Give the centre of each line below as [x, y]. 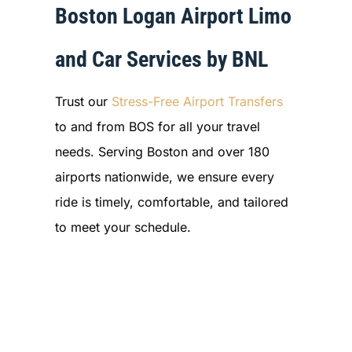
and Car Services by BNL [161, 59]
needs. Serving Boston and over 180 [162, 151]
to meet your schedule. [123, 227]
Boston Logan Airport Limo [173, 16]
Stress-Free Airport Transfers [197, 101]
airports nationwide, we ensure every [164, 176]
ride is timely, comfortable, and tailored [171, 202]
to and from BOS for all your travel [157, 126]
